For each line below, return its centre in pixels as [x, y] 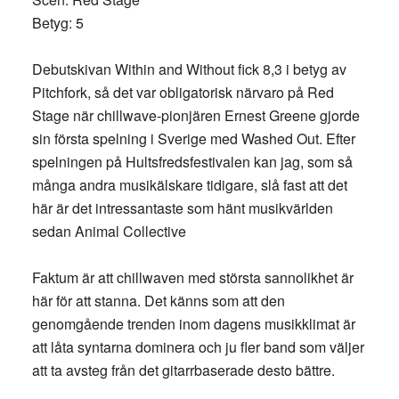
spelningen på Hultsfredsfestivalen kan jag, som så [192, 162]
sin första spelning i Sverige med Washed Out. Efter [193, 138]
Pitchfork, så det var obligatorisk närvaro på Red [183, 92]
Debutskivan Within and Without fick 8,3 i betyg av [189, 69]
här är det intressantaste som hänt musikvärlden [182, 208]
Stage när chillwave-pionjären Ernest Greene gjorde [195, 115]
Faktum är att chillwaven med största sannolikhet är [192, 277]
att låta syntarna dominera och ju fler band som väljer [198, 347]
